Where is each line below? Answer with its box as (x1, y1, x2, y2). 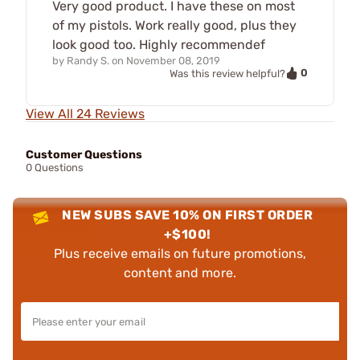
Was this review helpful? (170, 67, 285, 80)
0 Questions (26, 162, 84, 174)
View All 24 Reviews (26, 106, 145, 122)
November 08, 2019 (126, 54, 220, 67)
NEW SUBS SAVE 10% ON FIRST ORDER (62, 207, 313, 223)
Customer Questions (26, 148, 142, 162)
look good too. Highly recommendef (52, 36, 265, 52)
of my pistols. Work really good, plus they (52, 17, 297, 33)
